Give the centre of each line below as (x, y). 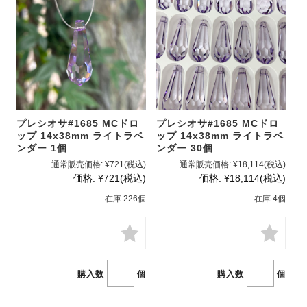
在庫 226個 (126, 199)
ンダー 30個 (185, 148)
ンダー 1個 (41, 148)
